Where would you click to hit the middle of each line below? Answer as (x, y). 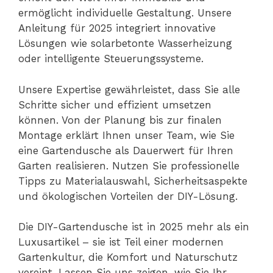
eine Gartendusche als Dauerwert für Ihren (126, 150)
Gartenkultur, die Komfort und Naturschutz (128, 257)
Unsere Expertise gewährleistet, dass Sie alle (129, 89)
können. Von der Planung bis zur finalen (120, 120)
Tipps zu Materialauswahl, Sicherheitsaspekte (133, 181)
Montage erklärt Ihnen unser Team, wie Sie (126, 135)
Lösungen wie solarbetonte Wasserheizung (125, 44)
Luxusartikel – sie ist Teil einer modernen (121, 242)
